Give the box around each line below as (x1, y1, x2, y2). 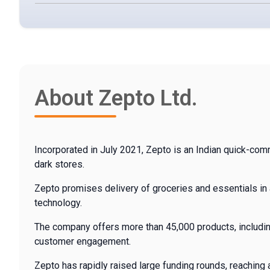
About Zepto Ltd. (34, 86, 198, 111)
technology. (34, 197, 82, 209)
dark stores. (34, 159, 84, 171)
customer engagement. (34, 236, 131, 248)
